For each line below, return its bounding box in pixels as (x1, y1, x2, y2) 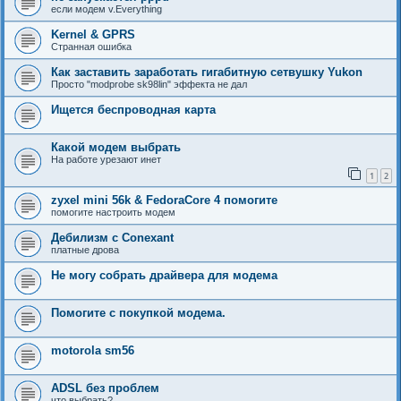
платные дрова (51, 243, 119, 255)
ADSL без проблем (51, 380, 159, 395)
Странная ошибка (51, 41, 132, 53)
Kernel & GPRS (51, 28, 135, 42)
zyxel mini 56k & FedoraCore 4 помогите (51, 192, 277, 207)
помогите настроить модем (51, 206, 175, 218)
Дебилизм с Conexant (51, 230, 174, 244)
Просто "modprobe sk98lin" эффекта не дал (51, 79, 247, 90)
